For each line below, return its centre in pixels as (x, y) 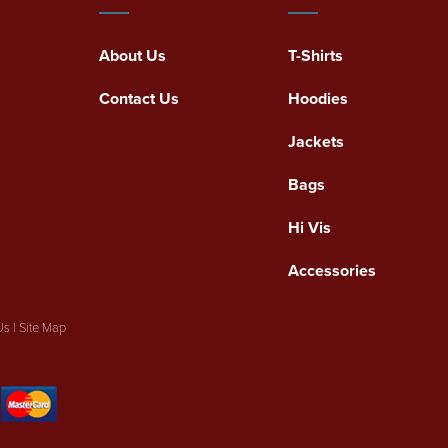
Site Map (42, 327)
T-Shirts (315, 55)
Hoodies (317, 98)
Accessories (331, 270)
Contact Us (139, 98)
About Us (132, 55)
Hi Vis (309, 227)
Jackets (315, 141)
